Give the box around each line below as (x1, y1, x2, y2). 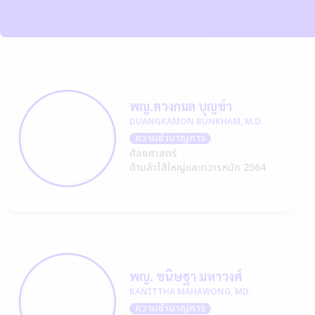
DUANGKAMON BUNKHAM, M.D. (129, 115, 263, 128)
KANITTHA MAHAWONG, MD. (129, 285, 251, 298)
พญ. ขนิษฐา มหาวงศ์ (129, 268, 242, 284)
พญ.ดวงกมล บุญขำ (129, 98, 232, 114)
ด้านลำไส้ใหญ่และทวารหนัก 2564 (129, 160, 266, 175)
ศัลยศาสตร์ (129, 146, 177, 161)
